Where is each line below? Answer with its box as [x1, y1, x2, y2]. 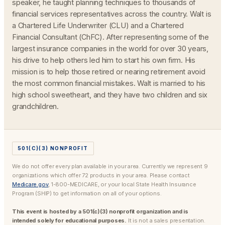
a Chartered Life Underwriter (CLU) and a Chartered [12, 21, 184, 30]
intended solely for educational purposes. [12, 217, 127, 224]
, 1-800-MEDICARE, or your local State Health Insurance [48, 181, 196, 188]
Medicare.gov [12, 181, 49, 188]
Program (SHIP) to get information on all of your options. [12, 190, 162, 197]
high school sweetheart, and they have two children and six [12, 90, 208, 99]
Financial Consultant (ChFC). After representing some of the [12, 33, 209, 41]
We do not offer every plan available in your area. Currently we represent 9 [12, 163, 208, 170]
